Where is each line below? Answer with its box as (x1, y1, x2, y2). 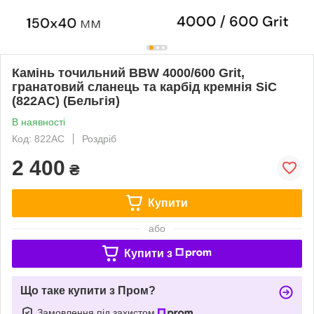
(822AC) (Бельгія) (12, 93, 120, 108)
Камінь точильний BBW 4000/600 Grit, (12, 65, 245, 80)
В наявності (12, 116, 65, 128)
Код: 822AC (12, 132, 64, 144)
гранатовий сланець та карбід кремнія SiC (12, 79, 277, 94)
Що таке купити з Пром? (20, 284, 156, 296)
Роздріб (82, 132, 116, 144)
